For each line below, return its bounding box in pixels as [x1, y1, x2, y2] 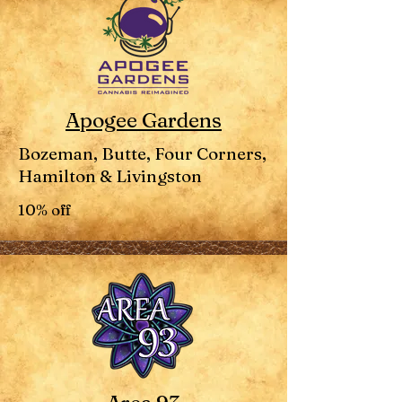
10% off [18, 200, 72, 219]
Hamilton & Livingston [18, 165, 202, 187]
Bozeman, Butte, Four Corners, [18, 143, 267, 164]
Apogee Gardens [66, 108, 222, 133]
